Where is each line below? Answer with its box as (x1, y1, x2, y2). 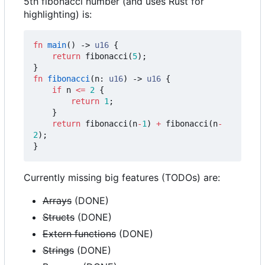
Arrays (43, 195, 72, 206)
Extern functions (43, 228, 116, 240)
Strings (43, 244, 74, 256)
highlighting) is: (24, 8, 92, 20)
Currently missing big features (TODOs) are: (24, 172, 220, 183)
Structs (43, 211, 75, 223)
